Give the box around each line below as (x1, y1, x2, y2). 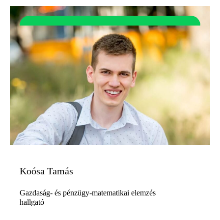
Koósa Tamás (20, 165, 73, 176)
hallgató (20, 197, 44, 206)
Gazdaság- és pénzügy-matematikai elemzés (20, 188, 156, 197)
